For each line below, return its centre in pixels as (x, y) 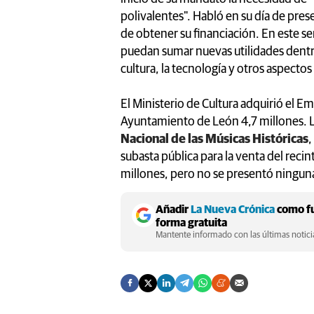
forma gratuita (191, 223)
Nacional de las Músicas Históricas (214, 139)
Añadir (173, 209)
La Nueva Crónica (233, 209)
